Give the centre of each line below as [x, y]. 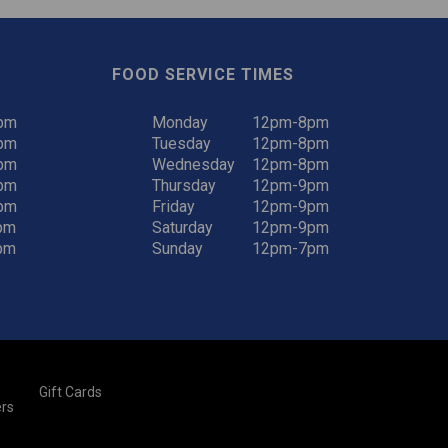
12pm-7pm [290, 248]
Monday [180, 122]
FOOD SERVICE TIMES [203, 74]
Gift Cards [70, 392]
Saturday [182, 227]
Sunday [177, 248]
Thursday [184, 185]
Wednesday [193, 164]
